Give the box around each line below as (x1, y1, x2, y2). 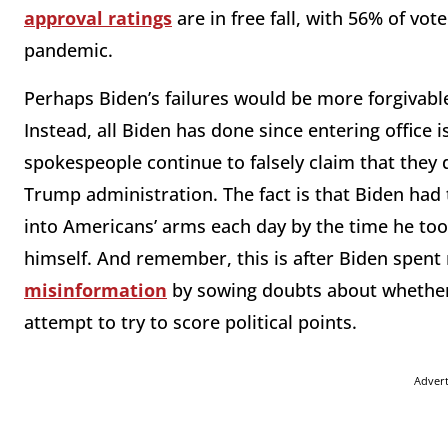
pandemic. (24, 38, 118, 63)
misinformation (24, 278, 167, 303)
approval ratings (24, 6, 172, 31)
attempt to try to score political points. (24, 310, 357, 335)
